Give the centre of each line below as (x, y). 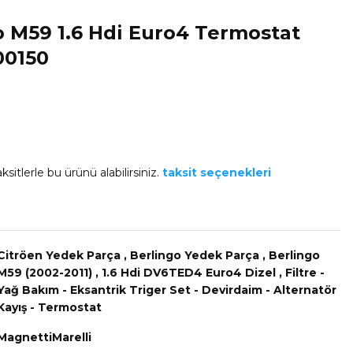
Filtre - (305, 273)
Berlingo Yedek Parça (195, 255)
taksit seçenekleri (217, 173)
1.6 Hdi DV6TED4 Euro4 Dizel (189, 273)
